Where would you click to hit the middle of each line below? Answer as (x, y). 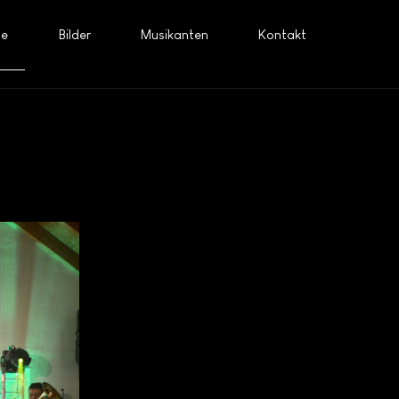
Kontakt (283, 35)
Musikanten (174, 35)
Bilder (74, 35)
